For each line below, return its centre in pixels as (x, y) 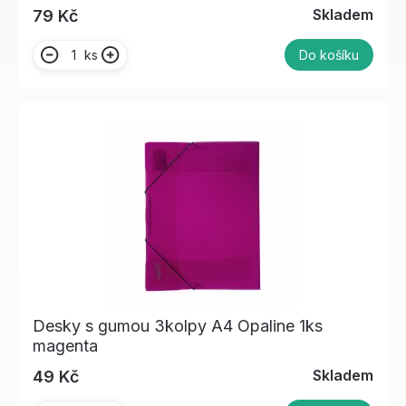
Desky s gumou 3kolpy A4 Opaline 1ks (178, 326)
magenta (65, 346)
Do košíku (329, 55)
